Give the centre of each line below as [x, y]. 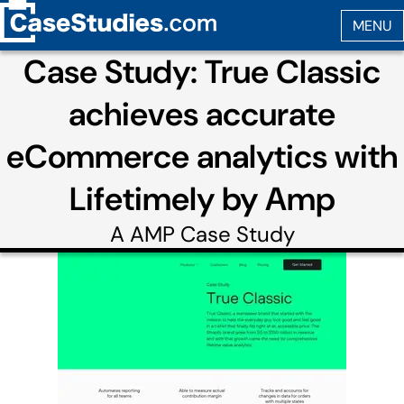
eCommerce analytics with [202, 156]
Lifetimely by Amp [202, 199]
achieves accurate [202, 114]
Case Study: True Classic [202, 72]
